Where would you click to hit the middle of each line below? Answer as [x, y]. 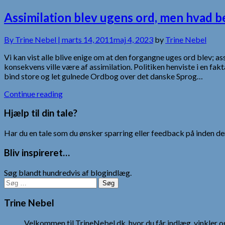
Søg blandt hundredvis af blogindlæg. [68, 172]
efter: [13, 191]
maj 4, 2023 [133, 39]
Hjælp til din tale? [41, 113]
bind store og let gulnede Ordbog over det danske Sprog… [103, 76]
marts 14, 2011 [88, 39]
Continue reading [33, 93]
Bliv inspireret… [37, 152]
